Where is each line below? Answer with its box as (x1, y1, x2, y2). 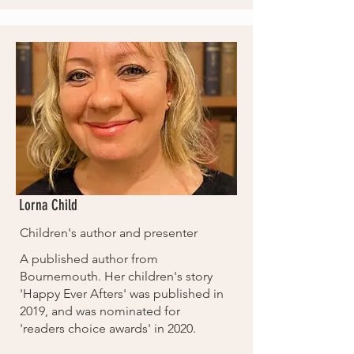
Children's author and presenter (20, 225, 198, 240)
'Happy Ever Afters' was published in (20, 286, 224, 301)
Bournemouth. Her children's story (20, 269, 213, 284)
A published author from (20, 251, 158, 266)
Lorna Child (19, 196, 77, 214)
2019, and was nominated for (20, 303, 180, 318)
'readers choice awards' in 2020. (20, 321, 196, 336)
